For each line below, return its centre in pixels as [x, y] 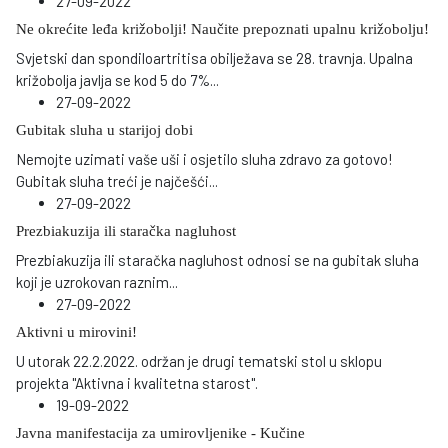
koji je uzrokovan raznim [92, 281]
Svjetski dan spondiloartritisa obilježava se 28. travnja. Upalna [214, 57]
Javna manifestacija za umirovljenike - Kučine [160, 432]
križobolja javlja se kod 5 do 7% [113, 79]
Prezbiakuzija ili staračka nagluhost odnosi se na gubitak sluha [217, 259]
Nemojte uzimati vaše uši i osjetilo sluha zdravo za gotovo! [204, 158]
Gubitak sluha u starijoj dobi [104, 129]
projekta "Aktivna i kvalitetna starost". [138, 382]
